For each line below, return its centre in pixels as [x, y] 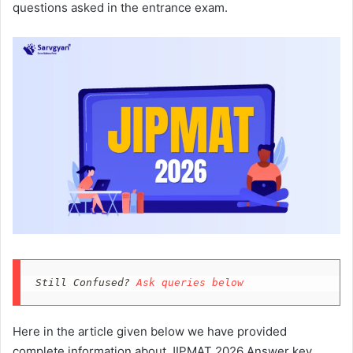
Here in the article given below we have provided [150, 332]
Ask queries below [190, 282]
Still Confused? [85, 282]
